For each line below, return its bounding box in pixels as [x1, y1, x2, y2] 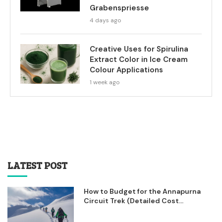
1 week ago [90, 78, 119, 86]
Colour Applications [90, 64, 163, 75]
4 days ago [90, 16, 121, 24]
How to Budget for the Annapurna [83, 186, 201, 196]
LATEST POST [7, 158, 67, 172]
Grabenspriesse [90, 2, 149, 13]
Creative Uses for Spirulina [90, 44, 188, 54]
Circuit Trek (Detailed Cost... [83, 196, 183, 205]
